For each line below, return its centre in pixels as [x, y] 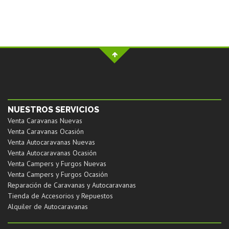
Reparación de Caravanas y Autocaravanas [72, 185]
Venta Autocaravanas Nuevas [51, 142]
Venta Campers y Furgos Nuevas [57, 163]
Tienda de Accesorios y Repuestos [60, 196]
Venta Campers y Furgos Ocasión [58, 174]
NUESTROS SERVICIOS [53, 109]
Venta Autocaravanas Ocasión [52, 153]
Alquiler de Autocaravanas [48, 206]
